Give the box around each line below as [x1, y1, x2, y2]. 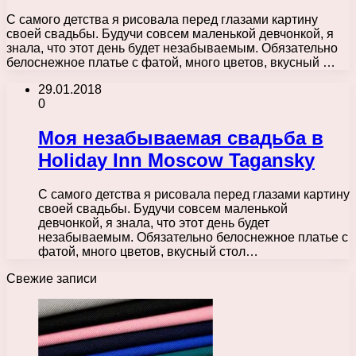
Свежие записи [6, 271, 97, 285]
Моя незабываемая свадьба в [38, 126, 323, 149]
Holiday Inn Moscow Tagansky [38, 149, 315, 171]
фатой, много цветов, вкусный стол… [38, 244, 258, 258]
